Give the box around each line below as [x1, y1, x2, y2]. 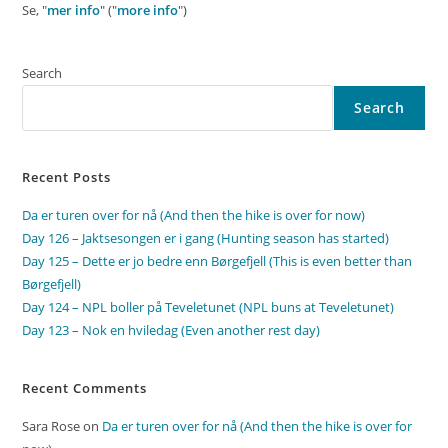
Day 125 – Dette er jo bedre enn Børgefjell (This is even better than [22, 252, 413, 271]
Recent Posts [22, 168, 112, 187]
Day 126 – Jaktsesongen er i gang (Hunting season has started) [22, 229, 390, 248]
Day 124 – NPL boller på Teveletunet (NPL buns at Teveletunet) [22, 298, 395, 317]
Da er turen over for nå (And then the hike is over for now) [22, 206, 366, 225]
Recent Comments [22, 379, 148, 398]
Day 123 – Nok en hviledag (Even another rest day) [22, 321, 321, 340]
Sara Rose [22, 417, 81, 436]
